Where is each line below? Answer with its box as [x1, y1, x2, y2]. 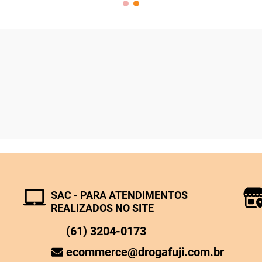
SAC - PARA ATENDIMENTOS [50, 188, 188, 201]
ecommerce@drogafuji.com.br [66, 244, 225, 259]
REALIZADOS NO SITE [50, 201, 154, 214]
